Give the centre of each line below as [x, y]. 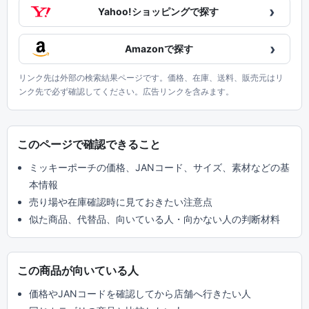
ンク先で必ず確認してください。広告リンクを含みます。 [126, 91]
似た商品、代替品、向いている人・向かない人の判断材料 [154, 219]
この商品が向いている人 [78, 270]
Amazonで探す [159, 49]
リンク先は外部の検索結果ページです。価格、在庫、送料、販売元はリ [151, 78]
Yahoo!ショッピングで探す [158, 11]
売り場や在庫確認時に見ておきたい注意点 [120, 202]
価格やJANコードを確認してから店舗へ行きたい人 [140, 293]
